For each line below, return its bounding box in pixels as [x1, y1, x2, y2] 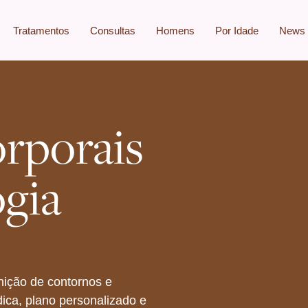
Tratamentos [13, 24, 70, 36]
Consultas [90, 24, 136, 36]
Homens [156, 24, 195, 36]
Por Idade [215, 24, 259, 36]
